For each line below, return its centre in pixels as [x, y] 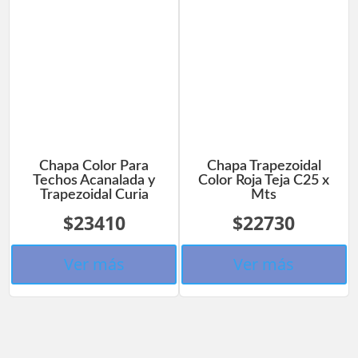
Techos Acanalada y [94, 181]
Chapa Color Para [94, 167]
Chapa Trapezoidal [264, 167]
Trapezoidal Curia [94, 195]
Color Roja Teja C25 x [264, 181]
